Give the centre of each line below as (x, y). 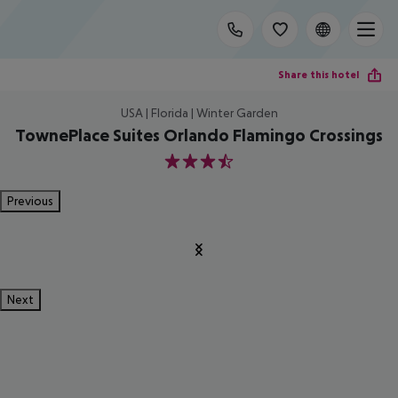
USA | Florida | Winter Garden (199, 113)
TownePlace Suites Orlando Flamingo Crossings (199, 135)
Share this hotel (318, 74)
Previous (30, 201)
